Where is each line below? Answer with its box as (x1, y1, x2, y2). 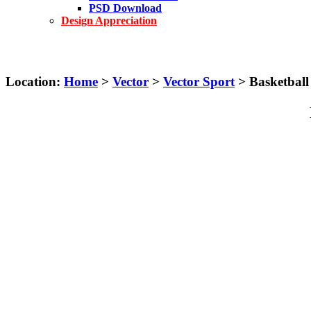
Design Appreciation (61, 15, 157, 26)
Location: (6, 74, 60, 89)
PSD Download (89, 2, 162, 14)
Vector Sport (163, 74, 235, 89)
